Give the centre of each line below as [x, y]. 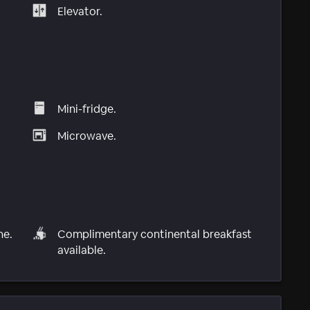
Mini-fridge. [87, 109]
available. [82, 250]
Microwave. [87, 136]
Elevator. [80, 11]
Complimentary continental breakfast [155, 234]
